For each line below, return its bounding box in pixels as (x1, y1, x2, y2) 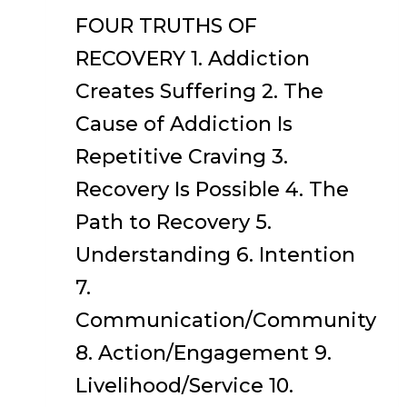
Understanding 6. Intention (75, 243, 355, 267)
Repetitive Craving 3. (75, 144, 288, 169)
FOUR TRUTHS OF (75, 14, 257, 38)
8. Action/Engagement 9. (75, 341, 332, 365)
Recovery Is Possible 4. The (75, 177, 349, 202)
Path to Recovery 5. (75, 210, 272, 234)
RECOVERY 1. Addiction (75, 46, 310, 71)
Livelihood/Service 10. (75, 373, 293, 398)
